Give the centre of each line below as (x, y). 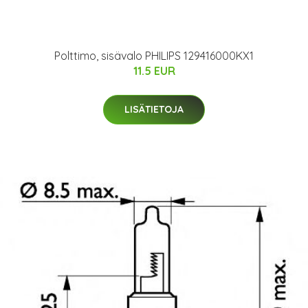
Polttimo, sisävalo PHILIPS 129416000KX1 (154, 55)
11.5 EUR (154, 70)
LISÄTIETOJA (154, 109)
